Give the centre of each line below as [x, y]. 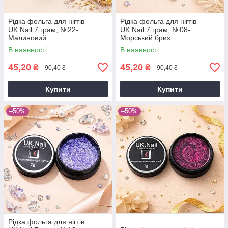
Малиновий [27, 38]
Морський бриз [145, 38]
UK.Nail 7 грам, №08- [155, 30]
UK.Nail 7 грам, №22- [43, 30]
